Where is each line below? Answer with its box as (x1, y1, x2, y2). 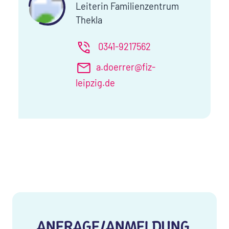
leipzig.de (76, 77, 115, 89)
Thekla (76, 14, 102, 26)
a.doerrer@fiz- (96, 61, 155, 73)
